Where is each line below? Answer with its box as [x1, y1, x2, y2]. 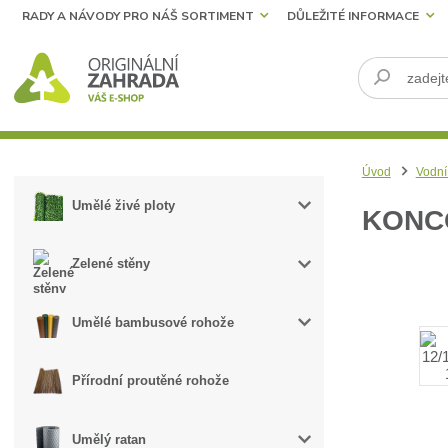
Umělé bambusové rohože [72, 314, 235, 330]
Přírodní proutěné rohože [72, 373, 230, 389]
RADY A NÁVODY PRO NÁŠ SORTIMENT [21, 8, 254, 25]
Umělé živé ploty [72, 197, 176, 213]
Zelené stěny [72, 256, 151, 272]
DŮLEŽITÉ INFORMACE [287, 8, 420, 25]
